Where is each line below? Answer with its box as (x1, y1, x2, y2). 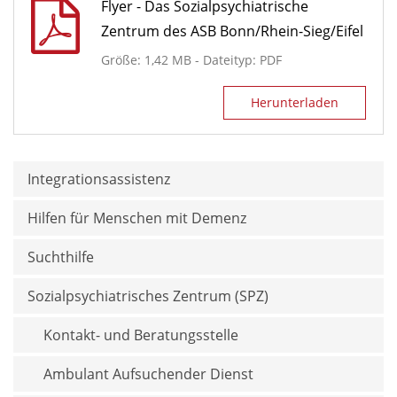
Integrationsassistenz (27, 169, 171, 190)
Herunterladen (250, 94, 339, 112)
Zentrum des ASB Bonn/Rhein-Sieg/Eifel (101, 21, 364, 42)
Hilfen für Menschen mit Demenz (27, 208, 247, 229)
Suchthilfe (27, 247, 95, 268)
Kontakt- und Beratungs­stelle (43, 325, 238, 346)
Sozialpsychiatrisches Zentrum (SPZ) (27, 286, 269, 307)
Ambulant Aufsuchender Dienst (43, 364, 253, 385)
